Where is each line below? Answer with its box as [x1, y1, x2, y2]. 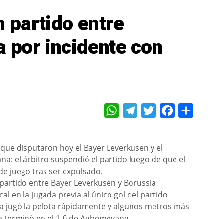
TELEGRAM [137, 105, 168, 116]
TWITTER [156, 105, 183, 116]
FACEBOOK [175, 105, 204, 116]
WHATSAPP [119, 105, 152, 116]
